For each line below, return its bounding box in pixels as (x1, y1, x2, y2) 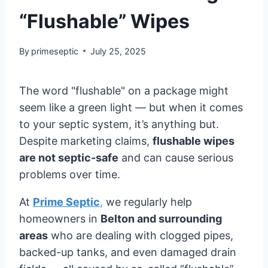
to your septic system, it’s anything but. (19, 117, 219, 130)
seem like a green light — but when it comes (19, 100, 243, 114)
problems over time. (19, 167, 120, 181)
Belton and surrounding (100, 212, 222, 225)
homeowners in (19, 212, 100, 225)
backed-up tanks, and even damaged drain (19, 245, 236, 258)
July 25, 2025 (90, 45, 147, 56)
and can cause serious (118, 151, 233, 164)
